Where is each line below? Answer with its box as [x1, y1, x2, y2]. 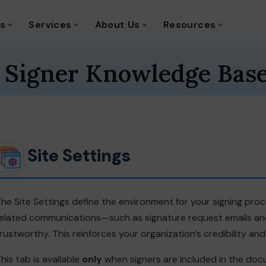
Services [28, 18, 72, 31]
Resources [163, 18, 216, 31]
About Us [94, 18, 140, 31]
